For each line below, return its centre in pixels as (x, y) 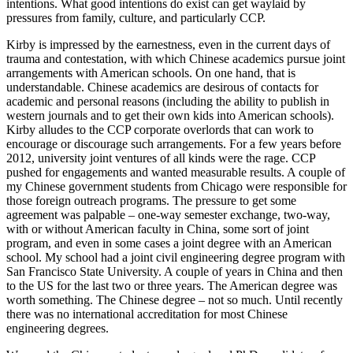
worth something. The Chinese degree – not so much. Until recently (175, 299)
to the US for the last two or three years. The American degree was (172, 285)
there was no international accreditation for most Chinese (147, 314)
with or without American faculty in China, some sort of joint (158, 229)
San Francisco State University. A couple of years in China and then (175, 271)
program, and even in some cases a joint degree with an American (169, 243)
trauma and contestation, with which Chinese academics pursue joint (176, 58)
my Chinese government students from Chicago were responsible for (176, 186)
